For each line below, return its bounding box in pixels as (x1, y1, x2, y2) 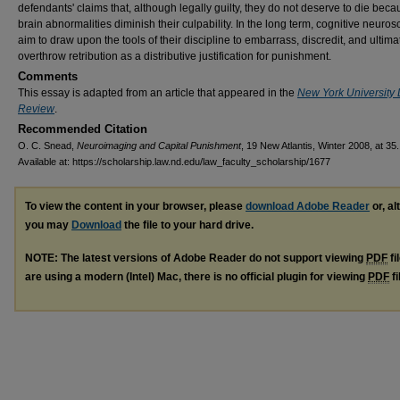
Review (18, 103, 54, 115)
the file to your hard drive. (121, 219, 254, 231)
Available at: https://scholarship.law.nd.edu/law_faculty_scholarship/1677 (18, 156, 330, 167)
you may (25, 219, 71, 231)
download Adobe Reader (246, 200, 370, 212)
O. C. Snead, (18, 140, 77, 151)
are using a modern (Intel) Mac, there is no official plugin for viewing (25, 270, 368, 283)
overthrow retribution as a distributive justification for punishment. (18, 50, 331, 62)
